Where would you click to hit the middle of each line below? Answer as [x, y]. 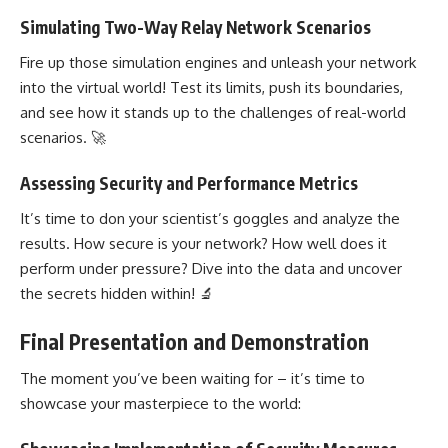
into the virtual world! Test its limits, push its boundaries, [211, 87]
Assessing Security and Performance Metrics [189, 183]
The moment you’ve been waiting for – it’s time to [192, 378]
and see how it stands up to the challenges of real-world [213, 112]
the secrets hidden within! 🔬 [117, 293]
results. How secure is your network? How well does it [203, 243]
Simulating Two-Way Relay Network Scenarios [195, 27]
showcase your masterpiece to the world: [160, 403]
